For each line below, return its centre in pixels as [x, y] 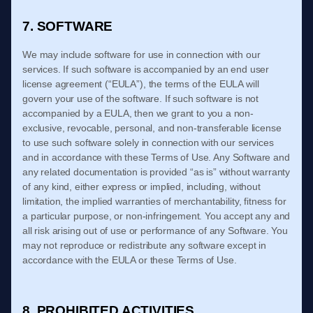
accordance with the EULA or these [100, 260]
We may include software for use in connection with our [141, 54]
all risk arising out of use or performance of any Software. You [155, 231]
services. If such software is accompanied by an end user [146, 69]
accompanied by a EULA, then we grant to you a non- [138, 113]
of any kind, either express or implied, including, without [141, 187]
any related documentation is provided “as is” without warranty [156, 172]
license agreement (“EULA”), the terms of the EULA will [141, 84]
